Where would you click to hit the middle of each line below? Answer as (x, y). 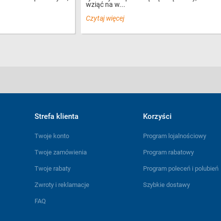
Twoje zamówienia (61, 152)
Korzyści (157, 116)
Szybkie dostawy (166, 184)
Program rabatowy (168, 152)
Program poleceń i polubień (181, 168)
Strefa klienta (56, 116)
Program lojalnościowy (175, 136)
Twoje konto (52, 136)
